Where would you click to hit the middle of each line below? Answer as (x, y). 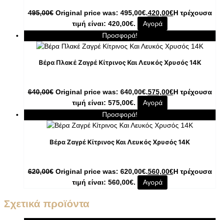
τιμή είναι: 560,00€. (104, 182)
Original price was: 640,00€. (101, 92)
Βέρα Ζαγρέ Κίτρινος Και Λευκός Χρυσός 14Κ (120, 142)
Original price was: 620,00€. (101, 171)
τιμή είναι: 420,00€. (104, 24)
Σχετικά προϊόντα (47, 203)
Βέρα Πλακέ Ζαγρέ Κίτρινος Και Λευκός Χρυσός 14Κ (120, 63)
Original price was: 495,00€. (101, 13)
